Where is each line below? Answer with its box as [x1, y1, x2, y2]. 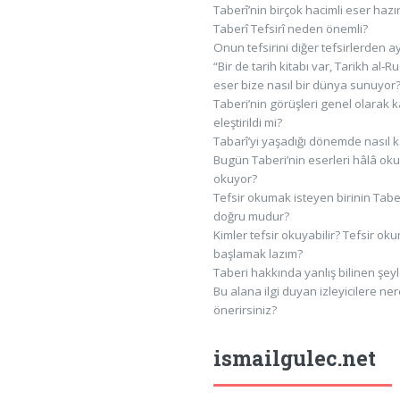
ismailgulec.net [213, 345, 377, 372]
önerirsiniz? [213, 301, 278, 318]
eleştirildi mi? [213, 113, 283, 130]
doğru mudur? [213, 207, 290, 224]
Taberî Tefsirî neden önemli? [213, 20, 369, 37]
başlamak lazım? [213, 245, 304, 262]
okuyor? [213, 170, 258, 187]
